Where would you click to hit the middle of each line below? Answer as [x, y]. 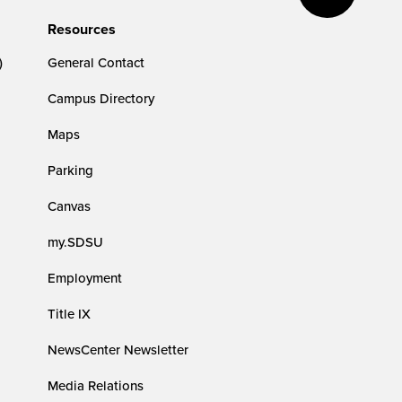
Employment [85, 278]
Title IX [70, 314]
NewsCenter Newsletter [118, 350]
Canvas [70, 206]
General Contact [96, 62]
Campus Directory [101, 98]
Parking [71, 170]
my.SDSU [76, 242]
